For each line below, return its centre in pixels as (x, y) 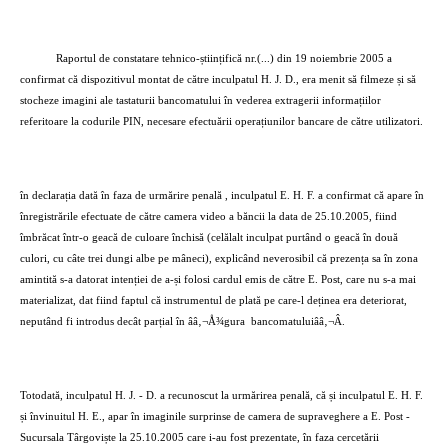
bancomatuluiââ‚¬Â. (298, 321)
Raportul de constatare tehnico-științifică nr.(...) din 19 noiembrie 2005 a (224, 58)
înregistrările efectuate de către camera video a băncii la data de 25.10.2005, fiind (208, 216)
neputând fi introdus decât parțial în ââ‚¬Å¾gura (132, 321)
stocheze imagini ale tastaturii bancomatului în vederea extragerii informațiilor (200, 100)
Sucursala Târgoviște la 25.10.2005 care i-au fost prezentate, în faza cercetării (199, 437)
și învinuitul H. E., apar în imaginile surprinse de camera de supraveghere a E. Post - (215, 416)
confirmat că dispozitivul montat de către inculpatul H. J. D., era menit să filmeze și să (218, 79)
